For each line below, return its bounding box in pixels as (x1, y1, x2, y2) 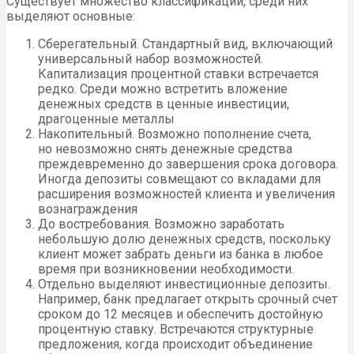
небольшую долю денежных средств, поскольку (38, 231, 331, 247)
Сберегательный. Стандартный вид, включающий (38, 36, 333, 51)
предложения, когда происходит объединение (38, 336, 313, 352)
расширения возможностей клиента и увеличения (38, 186, 335, 201)
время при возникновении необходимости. (38, 261, 294, 277)
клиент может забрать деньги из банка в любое (38, 246, 323, 262)
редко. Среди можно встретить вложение (38, 81, 288, 96)
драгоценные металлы (38, 111, 175, 126)
